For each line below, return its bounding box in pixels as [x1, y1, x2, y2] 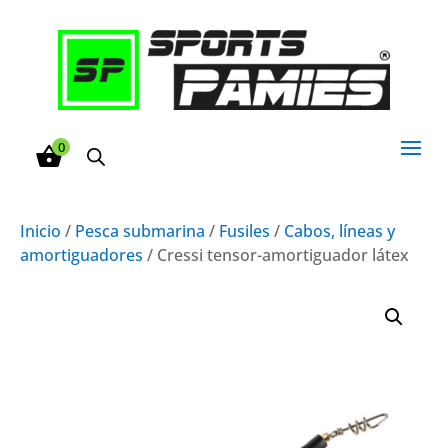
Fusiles [219, 219, 270, 242]
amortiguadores [20, 243, 143, 266]
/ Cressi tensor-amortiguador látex [143, 243, 409, 266]
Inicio [20, 219, 61, 242]
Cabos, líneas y [284, 219, 395, 242]
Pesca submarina [75, 219, 205, 242]
